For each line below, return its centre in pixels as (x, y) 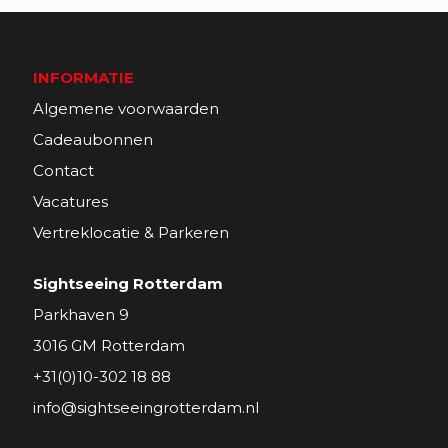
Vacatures (70, 202)
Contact (63, 171)
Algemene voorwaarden (126, 109)
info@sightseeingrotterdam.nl (146, 408)
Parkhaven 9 (81, 315)
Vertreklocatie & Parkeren (131, 233)
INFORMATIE (83, 78)
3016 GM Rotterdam (109, 346)
